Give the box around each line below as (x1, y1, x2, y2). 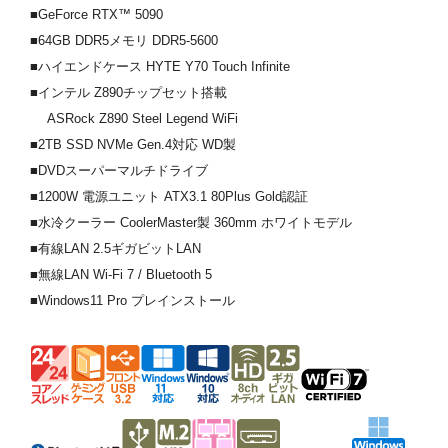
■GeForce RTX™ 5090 (30, 6, 163, 22)
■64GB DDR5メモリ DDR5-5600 (30, 32, 218, 48)
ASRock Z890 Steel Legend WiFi (30, 110, 238, 126)
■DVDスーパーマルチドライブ (30, 162, 208, 178)
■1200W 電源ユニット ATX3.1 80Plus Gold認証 (30, 188, 308, 204)
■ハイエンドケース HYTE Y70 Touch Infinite (30, 58, 290, 74)
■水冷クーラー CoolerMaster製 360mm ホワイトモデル (30, 214, 352, 230)
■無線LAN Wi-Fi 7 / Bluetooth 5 (30, 266, 212, 282)
